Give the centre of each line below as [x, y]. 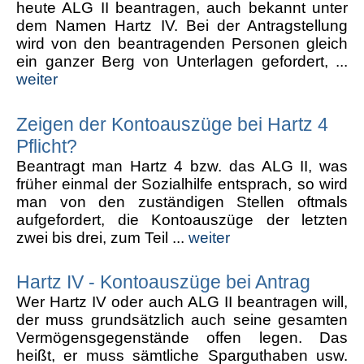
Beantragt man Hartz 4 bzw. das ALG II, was [182, 166]
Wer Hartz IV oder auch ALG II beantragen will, [182, 302]
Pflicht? [47, 146]
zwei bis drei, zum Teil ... [102, 237]
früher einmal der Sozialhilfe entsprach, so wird [182, 184]
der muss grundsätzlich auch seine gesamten [182, 320]
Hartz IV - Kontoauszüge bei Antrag [163, 282]
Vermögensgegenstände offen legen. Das [182, 338]
